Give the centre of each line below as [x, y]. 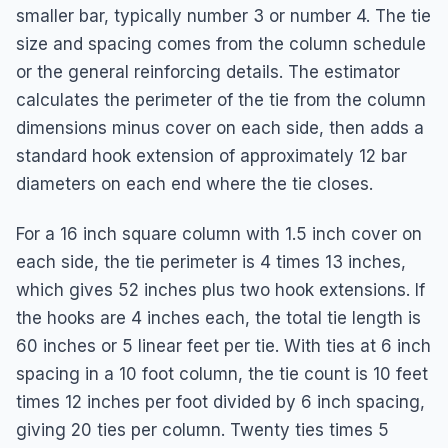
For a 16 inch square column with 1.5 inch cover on [219, 233]
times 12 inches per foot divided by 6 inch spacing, [220, 401]
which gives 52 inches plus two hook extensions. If [220, 289]
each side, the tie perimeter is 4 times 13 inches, [211, 261]
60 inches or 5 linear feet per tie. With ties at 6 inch [223, 345]
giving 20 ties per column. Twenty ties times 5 [202, 429]
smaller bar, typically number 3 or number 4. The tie [223, 15]
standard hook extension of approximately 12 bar [211, 155]
